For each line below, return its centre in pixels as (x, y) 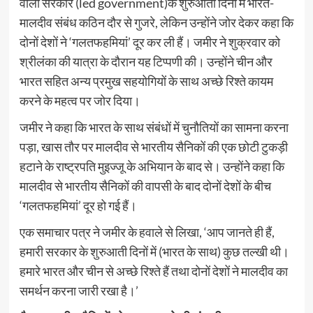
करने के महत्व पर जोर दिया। (80, 100)
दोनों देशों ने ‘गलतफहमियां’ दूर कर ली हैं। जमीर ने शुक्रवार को (150, 42)
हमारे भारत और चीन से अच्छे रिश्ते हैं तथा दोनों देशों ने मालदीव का (153, 271)
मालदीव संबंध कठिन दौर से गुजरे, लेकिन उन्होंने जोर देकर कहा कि (156, 22)
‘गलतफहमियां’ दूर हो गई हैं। (78, 205)
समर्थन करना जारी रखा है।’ (79, 290)
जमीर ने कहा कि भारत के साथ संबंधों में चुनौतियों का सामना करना (154, 127)
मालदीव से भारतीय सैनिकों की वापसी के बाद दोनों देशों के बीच (145, 185)
